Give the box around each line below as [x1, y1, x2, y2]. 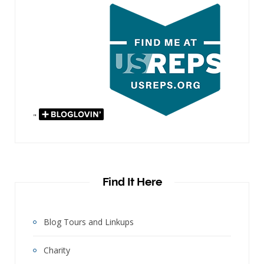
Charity [44, 244, 70, 256]
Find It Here [102, 174, 162, 188]
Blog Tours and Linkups [44, 216, 134, 227]
